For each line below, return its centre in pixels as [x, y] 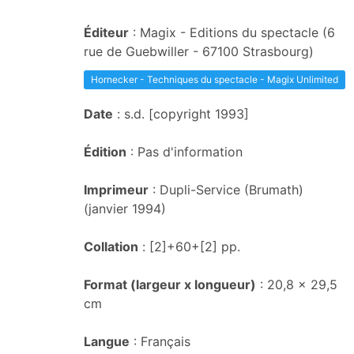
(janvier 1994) [125, 209]
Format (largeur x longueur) [170, 284]
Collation [111, 247]
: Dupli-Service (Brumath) [226, 190]
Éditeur [106, 32]
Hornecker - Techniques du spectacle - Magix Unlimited [215, 79]
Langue [107, 341]
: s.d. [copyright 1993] [181, 114]
